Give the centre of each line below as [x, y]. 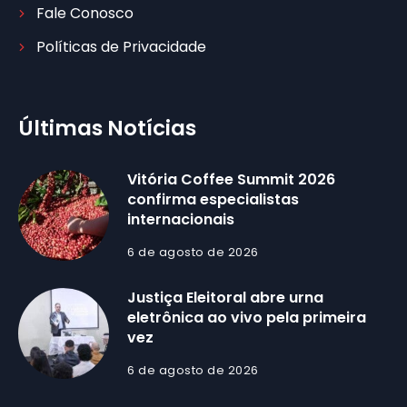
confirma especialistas [213, 200]
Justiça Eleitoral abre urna [225, 298]
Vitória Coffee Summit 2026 [231, 180]
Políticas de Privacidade [121, 47]
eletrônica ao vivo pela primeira [247, 318]
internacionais [181, 220]
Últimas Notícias [107, 129]
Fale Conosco [85, 14]
